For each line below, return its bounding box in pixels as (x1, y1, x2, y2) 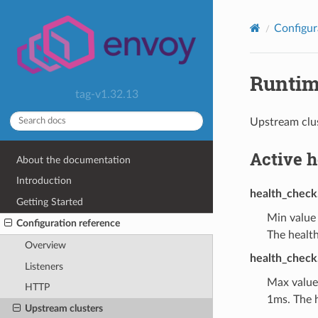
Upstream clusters (24, 302, 103, 314)
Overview (24, 240, 66, 251)
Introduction (16, 175, 72, 187)
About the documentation (16, 154, 131, 165)
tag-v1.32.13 (75, 88, 138, 100)
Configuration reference (16, 218, 121, 229)
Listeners (24, 261, 63, 272)
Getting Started (16, 196, 84, 207)
